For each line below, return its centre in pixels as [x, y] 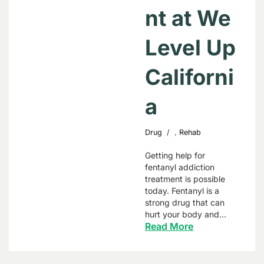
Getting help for [175, 155]
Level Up [191, 48]
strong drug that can [185, 202]
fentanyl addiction [180, 167]
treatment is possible [185, 179]
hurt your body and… [186, 214]
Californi [190, 77]
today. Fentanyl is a [182, 191]
